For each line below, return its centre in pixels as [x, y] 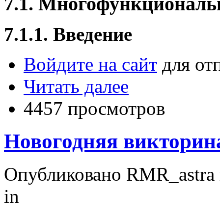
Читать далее [76, 86]
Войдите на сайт [90, 64]
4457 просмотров [94, 109]
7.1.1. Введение [68, 34]
